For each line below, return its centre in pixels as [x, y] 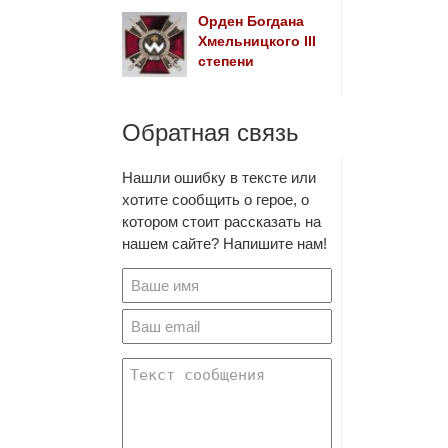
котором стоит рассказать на [221, 221]
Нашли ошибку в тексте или [219, 177]
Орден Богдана [250, 21]
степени [225, 61]
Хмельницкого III [256, 41]
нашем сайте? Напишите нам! [224, 243]
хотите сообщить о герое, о [215, 199]
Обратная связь [210, 132]
